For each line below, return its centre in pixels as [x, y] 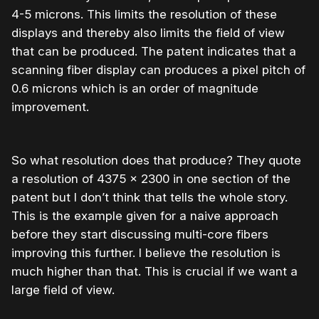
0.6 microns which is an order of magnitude [135, 89]
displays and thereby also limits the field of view [148, 33]
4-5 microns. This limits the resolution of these [144, 15]
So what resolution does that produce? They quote [156, 161]
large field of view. [63, 290]
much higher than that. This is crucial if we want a [155, 272]
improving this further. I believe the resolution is [146, 253]
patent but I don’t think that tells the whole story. [150, 198]
